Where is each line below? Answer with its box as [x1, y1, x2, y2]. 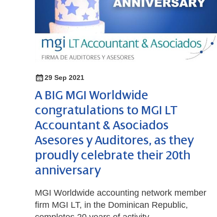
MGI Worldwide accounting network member [35, 188, 206, 198]
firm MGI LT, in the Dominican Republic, [35, 200, 188, 210]
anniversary [35, 164, 101, 178]
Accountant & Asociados [35, 119, 169, 133]
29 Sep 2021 [45, 74, 84, 82]
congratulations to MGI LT [35, 104, 178, 118]
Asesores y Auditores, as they [35, 134, 194, 148]
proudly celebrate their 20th [35, 149, 190, 163]
